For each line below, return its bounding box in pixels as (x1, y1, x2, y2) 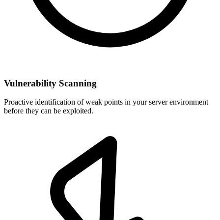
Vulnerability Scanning (4, 78, 97, 88)
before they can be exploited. (4, 107, 93, 115)
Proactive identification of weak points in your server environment (4, 98, 208, 107)
